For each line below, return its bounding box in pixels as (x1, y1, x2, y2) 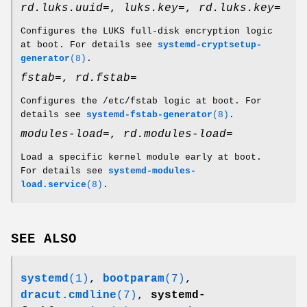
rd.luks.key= (199, 2, 281, 15)
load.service (21, 180, 86, 191)
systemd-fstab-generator (86, 110, 212, 121)
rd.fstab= (75, 72, 137, 85)
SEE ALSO (11, 232, 77, 247)
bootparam (103, 273, 164, 286)
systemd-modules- (108, 166, 196, 177)
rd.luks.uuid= (21, 2, 110, 15)
